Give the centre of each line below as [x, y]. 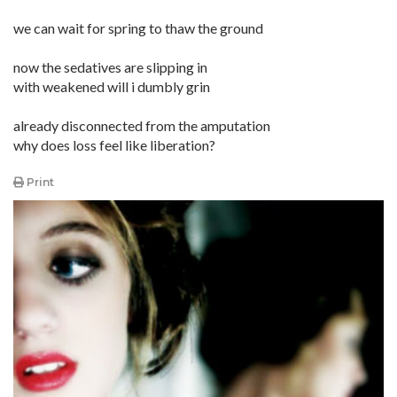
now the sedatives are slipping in [110, 67]
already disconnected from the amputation [142, 125]
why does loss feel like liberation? [114, 145]
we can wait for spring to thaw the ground [138, 28]
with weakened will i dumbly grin [112, 86]
